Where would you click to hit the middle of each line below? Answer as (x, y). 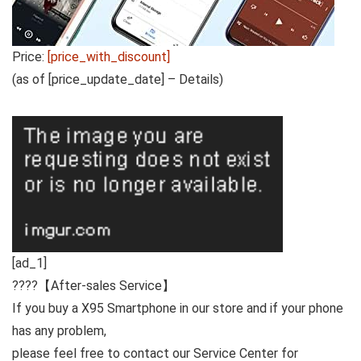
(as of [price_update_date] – (95, 79)
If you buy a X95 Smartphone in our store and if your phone (178, 309)
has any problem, (59, 331)
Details (199, 79)
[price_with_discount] (109, 57)
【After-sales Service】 (106, 286)
